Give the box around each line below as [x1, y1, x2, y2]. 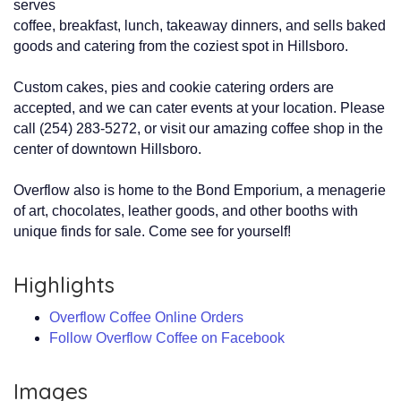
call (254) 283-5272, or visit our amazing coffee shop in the [13, 120, 383, 136]
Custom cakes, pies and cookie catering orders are [13, 79, 334, 95]
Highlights [13, 270, 115, 298]
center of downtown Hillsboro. [13, 141, 201, 157]
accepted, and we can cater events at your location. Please [13, 99, 385, 115]
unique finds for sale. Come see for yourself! [13, 223, 291, 239]
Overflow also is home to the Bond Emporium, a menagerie [13, 182, 386, 198]
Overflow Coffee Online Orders [49, 309, 243, 325]
